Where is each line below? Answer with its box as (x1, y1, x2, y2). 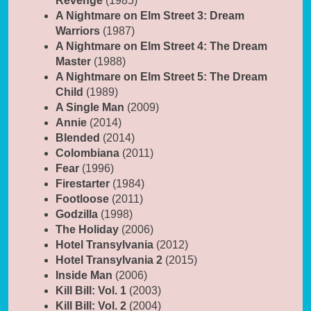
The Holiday (56, 224, 119, 236)
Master (56, 56, 91, 68)
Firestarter (56, 178, 110, 190)
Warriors (56, 25, 100, 37)
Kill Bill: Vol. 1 (56, 285, 126, 297)
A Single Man (56, 101, 124, 114)
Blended (56, 132, 100, 144)
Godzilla (56, 208, 98, 221)
